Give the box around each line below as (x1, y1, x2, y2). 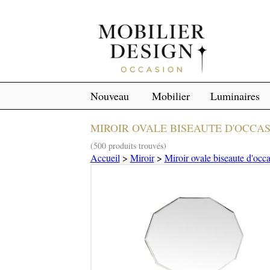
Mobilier (152, 89, 190, 104)
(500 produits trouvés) (90, 140, 166, 152)
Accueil (90, 151, 120, 165)
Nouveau (90, 89, 129, 104)
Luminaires (210, 89, 260, 104)
